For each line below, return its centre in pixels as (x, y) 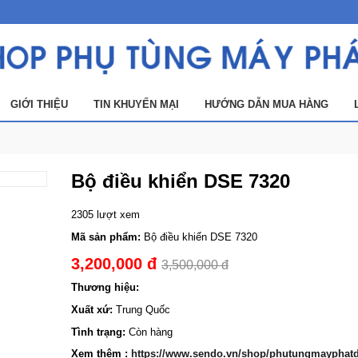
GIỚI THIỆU (39, 105)
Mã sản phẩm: (106, 237)
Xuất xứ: (92, 310)
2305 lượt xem (105, 215)
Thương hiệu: (105, 288)
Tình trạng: (98, 332)
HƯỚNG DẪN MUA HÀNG (267, 105)
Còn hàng (149, 332)
